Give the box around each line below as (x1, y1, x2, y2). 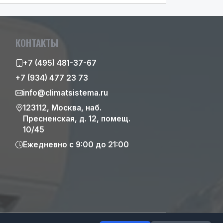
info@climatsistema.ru (23, 88, 109, 98)
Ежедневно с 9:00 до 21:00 (23, 140, 129, 149)
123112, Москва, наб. (23, 103, 102, 112)
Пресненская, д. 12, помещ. (23, 114, 131, 123)
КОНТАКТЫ (15, 35, 59, 50)
